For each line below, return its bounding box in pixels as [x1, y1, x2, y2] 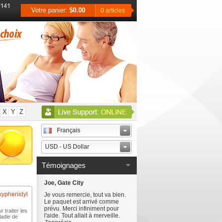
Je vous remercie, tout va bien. [44, 191, 126, 198]
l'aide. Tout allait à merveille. [44, 212, 120, 219]
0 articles [101, 7, 125, 14]
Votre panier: [31, 6, 69, 14]
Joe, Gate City [44, 179, 84, 186]
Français [57, 127, 80, 134]
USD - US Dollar [45, 143, 89, 150]
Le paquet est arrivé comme [44, 198, 119, 205]
